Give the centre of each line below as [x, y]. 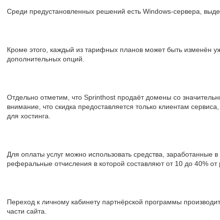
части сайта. [27, 211]
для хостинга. [29, 116]
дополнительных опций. [46, 59]
